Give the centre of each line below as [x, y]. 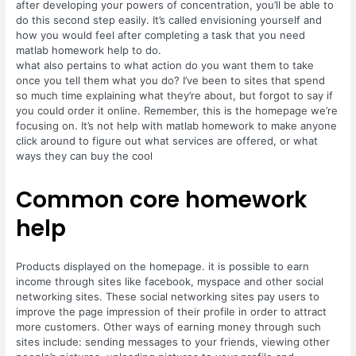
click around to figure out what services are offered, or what [167, 140]
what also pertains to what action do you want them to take [165, 65]
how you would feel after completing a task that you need [161, 35]
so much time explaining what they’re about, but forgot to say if [175, 95]
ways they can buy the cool [85, 155]
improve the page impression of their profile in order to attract [172, 311]
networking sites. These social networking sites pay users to [168, 296]
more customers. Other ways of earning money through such [169, 326]
